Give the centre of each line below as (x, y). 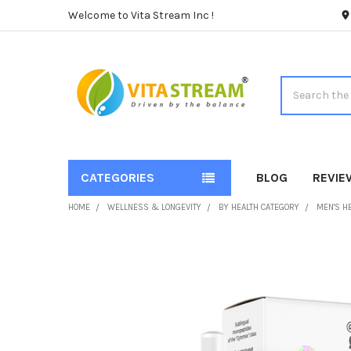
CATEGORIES (117, 177)
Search (298, 84)
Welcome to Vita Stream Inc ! (141, 15)
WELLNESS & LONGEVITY (154, 207)
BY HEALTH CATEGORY (259, 207)
